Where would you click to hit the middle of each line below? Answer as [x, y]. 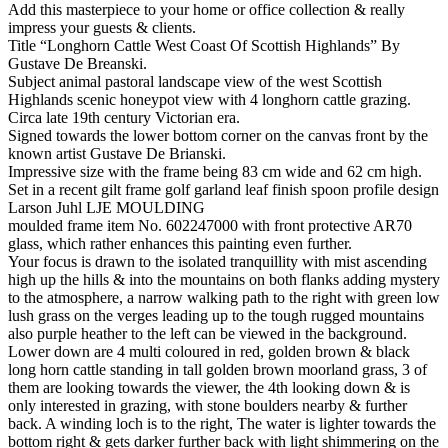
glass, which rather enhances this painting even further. [180, 244]
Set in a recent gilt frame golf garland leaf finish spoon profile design [223, 190]
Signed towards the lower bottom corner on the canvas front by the [218, 136]
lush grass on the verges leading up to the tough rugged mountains [216, 316]
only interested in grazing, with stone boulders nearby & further [207, 406]
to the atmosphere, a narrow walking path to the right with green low [224, 298]
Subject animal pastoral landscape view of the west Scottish [195, 82]
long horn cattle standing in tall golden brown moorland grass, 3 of [217, 370]
